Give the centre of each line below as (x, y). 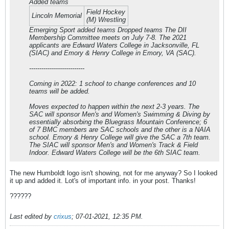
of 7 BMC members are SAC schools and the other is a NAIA (120, 130)
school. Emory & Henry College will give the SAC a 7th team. (120, 138)
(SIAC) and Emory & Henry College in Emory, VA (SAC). (113, 53)
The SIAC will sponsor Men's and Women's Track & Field (113, 145)
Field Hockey (106, 12)
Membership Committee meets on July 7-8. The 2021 (108, 38)
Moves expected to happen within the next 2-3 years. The (114, 107)
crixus (63, 217)
